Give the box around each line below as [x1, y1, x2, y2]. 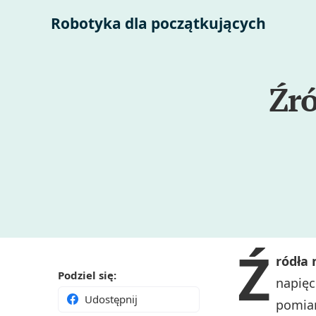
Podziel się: [58, 268, 116, 283]
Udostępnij [85, 292, 138, 307]
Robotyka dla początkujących [51, 13, 266, 33]
